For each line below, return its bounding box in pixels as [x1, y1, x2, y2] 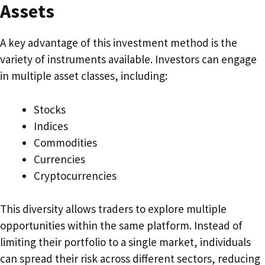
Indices [34, 118, 68, 133]
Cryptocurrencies [34, 168, 117, 183]
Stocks [34, 102, 66, 117]
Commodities [34, 135, 97, 150]
